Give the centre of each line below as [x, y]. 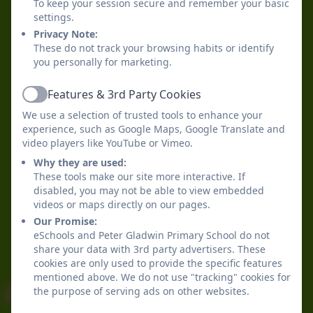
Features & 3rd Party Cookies [124, 94]
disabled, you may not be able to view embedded [149, 190]
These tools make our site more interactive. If [139, 176]
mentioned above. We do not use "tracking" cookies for [162, 277]
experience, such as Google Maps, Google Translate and [154, 129]
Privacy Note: [66, 34]
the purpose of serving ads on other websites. [141, 291]
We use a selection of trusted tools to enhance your [143, 115]
